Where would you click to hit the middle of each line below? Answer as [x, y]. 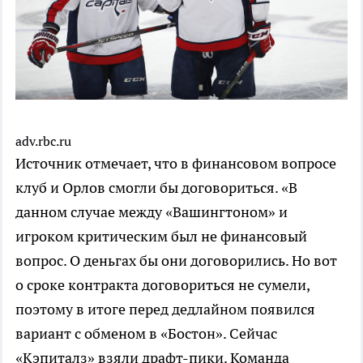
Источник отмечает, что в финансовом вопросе [176, 164]
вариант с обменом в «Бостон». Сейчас [146, 334]
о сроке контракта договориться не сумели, [162, 285]
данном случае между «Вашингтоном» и [152, 212]
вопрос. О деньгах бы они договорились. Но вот [176, 261]
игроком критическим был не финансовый [161, 237]
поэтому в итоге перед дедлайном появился [165, 310]
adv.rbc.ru [43, 141]
